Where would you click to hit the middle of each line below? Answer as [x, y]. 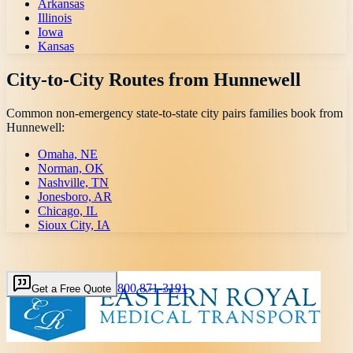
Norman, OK [71, 168]
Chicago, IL [68, 210]
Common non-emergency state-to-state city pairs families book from [175, 113]
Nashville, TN [73, 182]
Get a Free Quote [71, 288]
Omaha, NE [68, 154]
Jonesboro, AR [75, 196]
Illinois [55, 18]
